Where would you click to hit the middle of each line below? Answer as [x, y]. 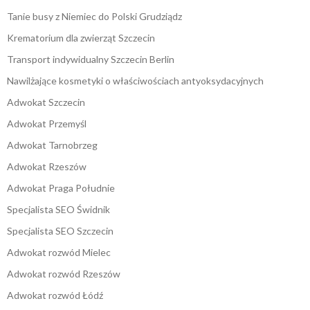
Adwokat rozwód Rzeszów [64, 274]
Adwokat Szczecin [46, 102]
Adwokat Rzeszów [47, 167]
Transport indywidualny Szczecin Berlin [91, 60]
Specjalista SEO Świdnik [58, 210]
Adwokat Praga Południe [61, 188]
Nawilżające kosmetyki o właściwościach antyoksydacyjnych [135, 81]
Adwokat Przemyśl [47, 124]
